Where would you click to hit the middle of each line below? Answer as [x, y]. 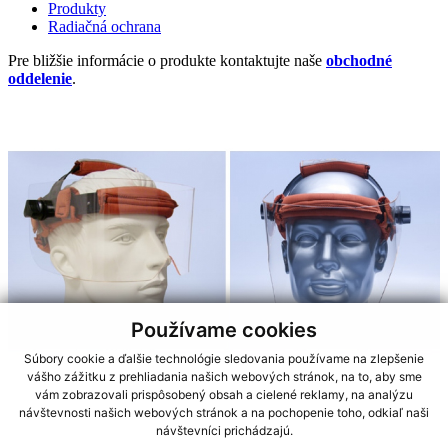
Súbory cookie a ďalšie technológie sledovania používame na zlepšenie [224, 359]
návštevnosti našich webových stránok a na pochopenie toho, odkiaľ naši [224, 413]
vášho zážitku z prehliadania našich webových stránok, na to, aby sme [224, 377]
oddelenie [40, 78]
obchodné [359, 60]
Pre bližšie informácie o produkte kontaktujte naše [167, 60]
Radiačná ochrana [104, 26]
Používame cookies [224, 329]
